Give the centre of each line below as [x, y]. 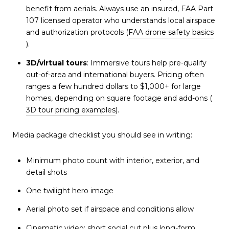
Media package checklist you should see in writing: [102, 135]
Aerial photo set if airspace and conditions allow [110, 209]
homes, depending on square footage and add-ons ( [119, 98]
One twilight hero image [70, 191]
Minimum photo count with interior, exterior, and [112, 160]
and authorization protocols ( [77, 32]
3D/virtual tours [56, 63]
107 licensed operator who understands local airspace [120, 21]
